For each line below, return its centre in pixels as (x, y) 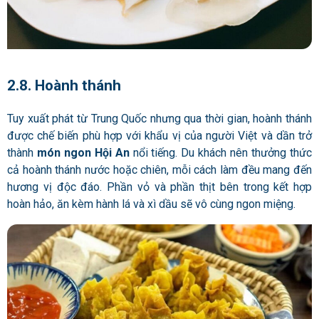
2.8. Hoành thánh (64, 86)
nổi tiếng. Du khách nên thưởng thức (221, 152)
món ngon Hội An (83, 152)
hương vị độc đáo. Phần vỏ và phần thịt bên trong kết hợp (159, 187)
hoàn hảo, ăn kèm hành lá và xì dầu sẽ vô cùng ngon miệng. (153, 204)
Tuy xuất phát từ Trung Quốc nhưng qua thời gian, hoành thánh (159, 118)
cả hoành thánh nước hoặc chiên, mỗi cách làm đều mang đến (159, 169)
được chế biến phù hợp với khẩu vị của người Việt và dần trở (159, 135)
